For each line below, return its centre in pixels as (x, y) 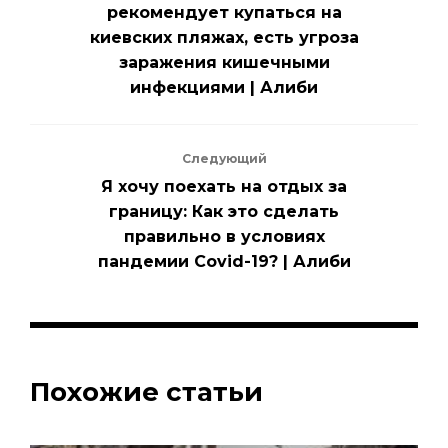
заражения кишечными (224, 63)
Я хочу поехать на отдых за (224, 187)
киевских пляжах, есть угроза (224, 38)
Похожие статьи (146, 392)
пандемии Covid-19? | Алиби (224, 262)
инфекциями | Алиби (224, 88)
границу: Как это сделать (224, 212)
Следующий (224, 159)
